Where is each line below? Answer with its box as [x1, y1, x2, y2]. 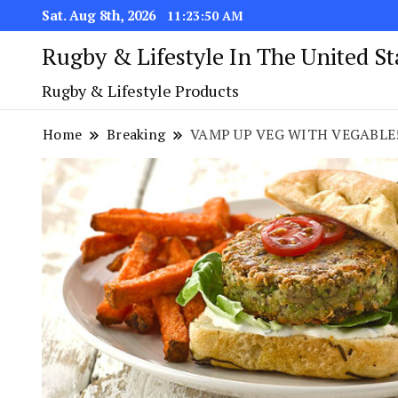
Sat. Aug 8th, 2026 [42, 6, 159, 24]
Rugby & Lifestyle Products [42, 80, 239, 101]
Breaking [107, 124, 166, 144]
